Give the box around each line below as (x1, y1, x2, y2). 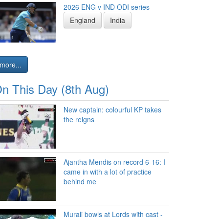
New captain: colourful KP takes (64, 105, 161, 114)
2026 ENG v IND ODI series (64, 2, 150, 12)
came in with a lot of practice (64, 167, 152, 176)
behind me (64, 176, 96, 186)
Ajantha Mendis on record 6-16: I (64, 157, 165, 167)
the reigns (64, 114, 94, 124)
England (70, 15, 95, 25)
